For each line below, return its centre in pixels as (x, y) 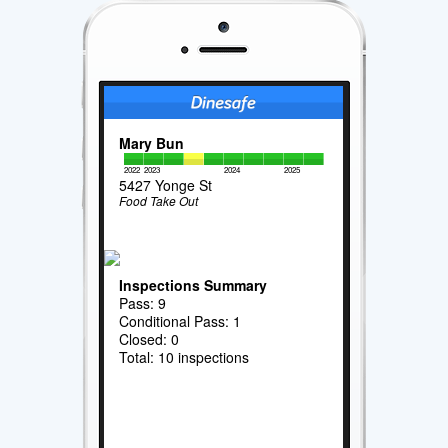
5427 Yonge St (166, 184)
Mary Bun (152, 142)
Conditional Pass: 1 (180, 320)
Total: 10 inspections (184, 356)
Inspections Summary (193, 284)
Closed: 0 (149, 338)
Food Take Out (159, 200)
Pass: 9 (143, 302)
